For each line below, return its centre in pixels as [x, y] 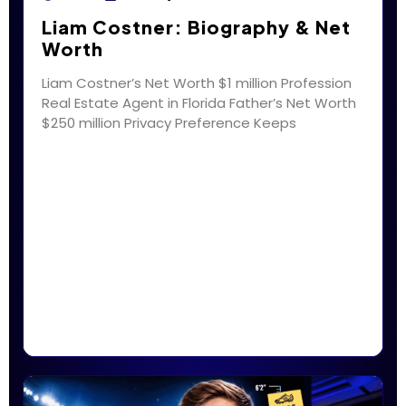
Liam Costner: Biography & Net [196, 27]
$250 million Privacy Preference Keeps [169, 123]
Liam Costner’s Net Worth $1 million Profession [197, 83]
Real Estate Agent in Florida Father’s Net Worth [199, 103]
